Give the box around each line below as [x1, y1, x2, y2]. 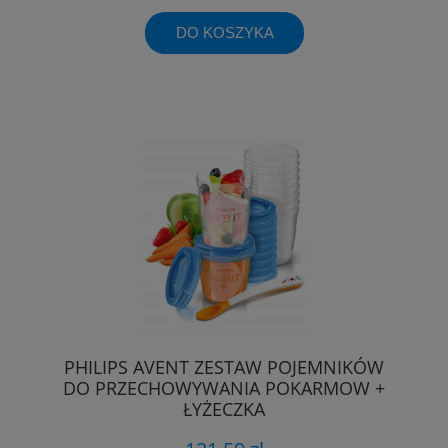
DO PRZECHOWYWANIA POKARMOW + [63, 376, 385, 401]
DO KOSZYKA [175, 23, 274, 41]
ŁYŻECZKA [183, 397, 265, 422]
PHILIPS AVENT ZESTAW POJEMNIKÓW [64, 355, 384, 380]
